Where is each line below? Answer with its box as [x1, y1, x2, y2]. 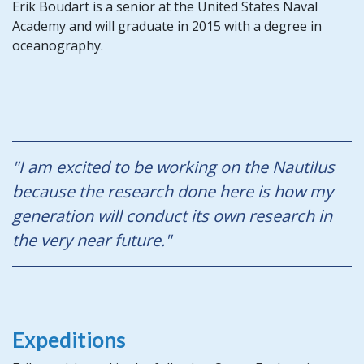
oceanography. [12, 36, 103, 54]
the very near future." [12, 228, 171, 251]
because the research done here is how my [12, 180, 333, 202]
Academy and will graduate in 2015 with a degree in [12, 16, 322, 35]
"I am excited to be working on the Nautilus [12, 155, 335, 178]
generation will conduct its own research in [12, 204, 332, 227]
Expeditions [12, 326, 126, 353]
